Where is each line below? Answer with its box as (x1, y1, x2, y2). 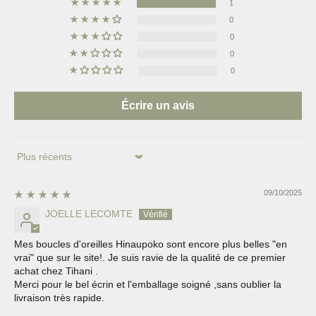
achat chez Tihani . (14, 265, 98, 276)
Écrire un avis (121, 99, 195, 111)
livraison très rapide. (14, 291, 104, 303)
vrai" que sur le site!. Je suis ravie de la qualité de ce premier (14, 251, 286, 263)
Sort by (13, 156, 45, 168)
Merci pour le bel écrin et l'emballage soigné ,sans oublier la (14, 278, 281, 290)
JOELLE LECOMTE (45, 207, 133, 219)
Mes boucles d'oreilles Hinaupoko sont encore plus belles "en (14, 238, 287, 250)
